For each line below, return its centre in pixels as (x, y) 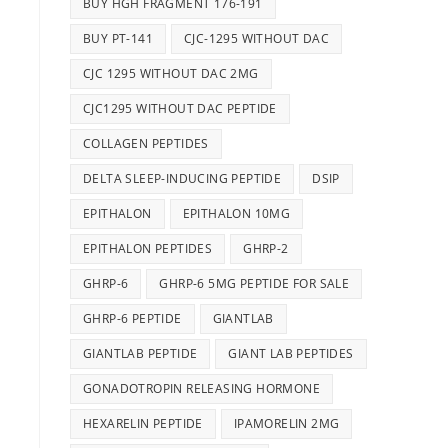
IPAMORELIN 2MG (286, 423)
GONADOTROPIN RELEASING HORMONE (201, 388)
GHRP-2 (266, 248)
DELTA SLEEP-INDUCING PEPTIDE (182, 178)
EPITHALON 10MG (236, 213)
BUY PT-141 (118, 38)
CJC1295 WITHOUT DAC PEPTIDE (180, 108)
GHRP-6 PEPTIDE (132, 318)
